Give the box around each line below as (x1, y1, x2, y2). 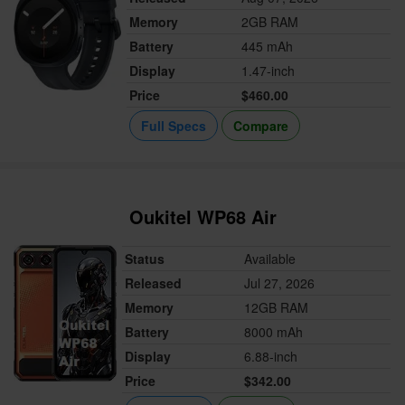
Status (125, 250, 165, 268)
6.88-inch (244, 347, 298, 366)
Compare (233, 117, 289, 136)
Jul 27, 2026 (244, 274, 316, 293)
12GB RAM (244, 298, 309, 317)
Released (125, 274, 183, 293)
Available (244, 250, 297, 268)
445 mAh (241, 37, 294, 56)
